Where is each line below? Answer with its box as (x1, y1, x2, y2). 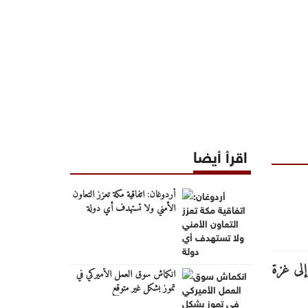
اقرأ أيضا (192, 141, 247, 168)
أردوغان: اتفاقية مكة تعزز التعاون (71, 186, 175, 203)
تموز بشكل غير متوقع (111, 279, 175, 297)
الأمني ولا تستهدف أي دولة (86, 199, 175, 217)
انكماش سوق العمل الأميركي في (76, 265, 175, 283)
